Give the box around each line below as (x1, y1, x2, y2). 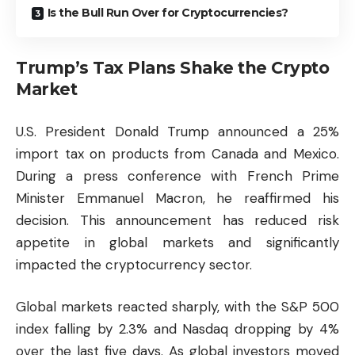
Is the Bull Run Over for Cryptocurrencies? (47, 5, 288, 20)
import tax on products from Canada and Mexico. (16, 144, 339, 162)
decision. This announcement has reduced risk (16, 211, 339, 229)
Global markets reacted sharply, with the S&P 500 (16, 298, 339, 316)
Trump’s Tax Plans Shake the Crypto (16, 58, 329, 78)
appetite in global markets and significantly (16, 233, 339, 251)
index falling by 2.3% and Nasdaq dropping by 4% (16, 320, 339, 338)
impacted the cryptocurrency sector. (16, 255, 252, 273)
